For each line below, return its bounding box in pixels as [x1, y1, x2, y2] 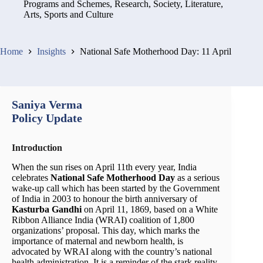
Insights [37, 46, 66, 56]
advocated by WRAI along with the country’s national [12, 246, 212, 257]
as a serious [175, 172, 220, 183]
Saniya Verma [12, 97, 82, 111]
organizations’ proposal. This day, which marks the [12, 225, 200, 235]
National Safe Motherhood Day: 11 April [80, 46, 231, 56]
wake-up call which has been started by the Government [12, 183, 220, 193]
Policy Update [12, 111, 82, 124]
